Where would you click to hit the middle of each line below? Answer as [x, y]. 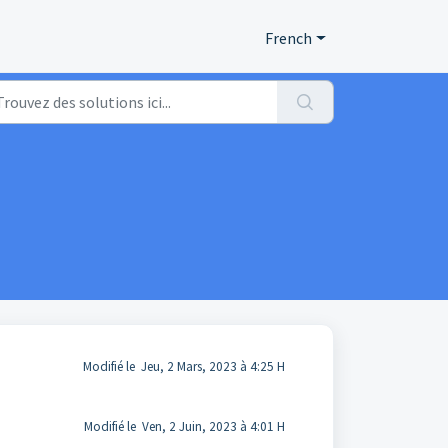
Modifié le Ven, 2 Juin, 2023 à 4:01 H [184, 426]
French [289, 38]
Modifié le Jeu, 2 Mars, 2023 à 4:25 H [183, 366]
